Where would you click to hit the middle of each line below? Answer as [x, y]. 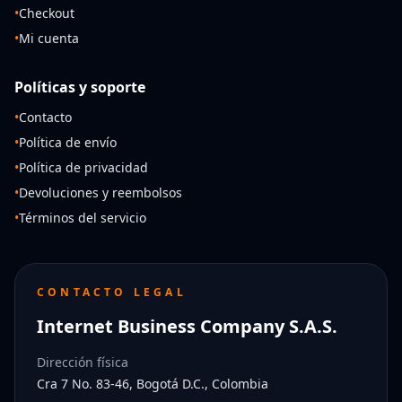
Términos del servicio [83, 218]
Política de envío [68, 142]
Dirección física [83, 362]
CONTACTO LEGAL [112, 292]
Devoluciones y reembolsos [100, 192]
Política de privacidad [83, 167]
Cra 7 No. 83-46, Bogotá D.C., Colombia [153, 384]
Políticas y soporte [80, 87]
